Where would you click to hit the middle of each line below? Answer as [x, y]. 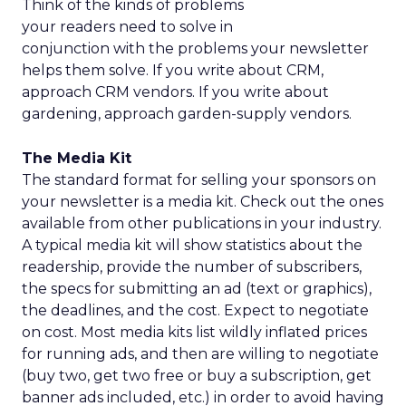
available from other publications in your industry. [202, 223]
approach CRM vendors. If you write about [175, 92]
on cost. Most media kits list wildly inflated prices [194, 332]
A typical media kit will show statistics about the [192, 245]
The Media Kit [77, 158]
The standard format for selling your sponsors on [199, 180]
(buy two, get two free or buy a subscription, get [197, 376]
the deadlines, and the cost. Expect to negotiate [195, 310]
